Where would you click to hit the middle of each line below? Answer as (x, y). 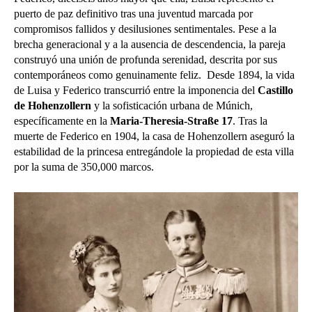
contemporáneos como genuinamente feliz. (110, 75)
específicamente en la (62, 121)
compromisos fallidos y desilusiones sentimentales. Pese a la (145, 29)
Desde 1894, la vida (251, 75)
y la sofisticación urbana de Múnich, (172, 106)
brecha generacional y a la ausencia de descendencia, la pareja (150, 45)
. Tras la (250, 121)
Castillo (275, 91)
